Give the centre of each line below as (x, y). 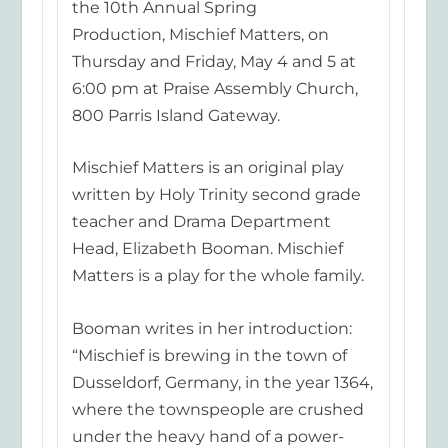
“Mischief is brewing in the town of (209, 355)
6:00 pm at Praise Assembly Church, (214, 88)
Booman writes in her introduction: (211, 328)
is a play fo (178, 276)
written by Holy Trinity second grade (216, 195)
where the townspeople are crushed (217, 409)
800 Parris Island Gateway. (175, 115)
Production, (120, 34)
